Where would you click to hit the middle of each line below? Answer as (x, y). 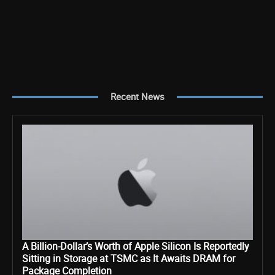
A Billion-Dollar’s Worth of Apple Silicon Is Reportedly (136, 246)
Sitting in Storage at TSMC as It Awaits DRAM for (129, 258)
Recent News (137, 96)
